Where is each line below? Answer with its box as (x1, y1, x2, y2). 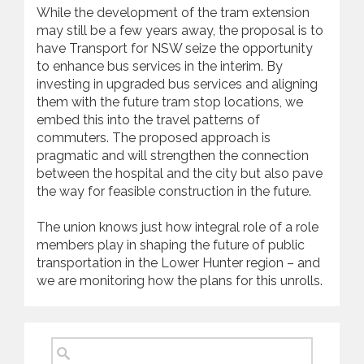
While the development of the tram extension (37, 5, 310, 20)
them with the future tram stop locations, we (37, 94, 303, 110)
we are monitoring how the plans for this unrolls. (37, 273, 323, 288)
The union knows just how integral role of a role (37, 219, 318, 235)
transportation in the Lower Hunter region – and (37, 255, 320, 271)
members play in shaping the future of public (37, 237, 305, 253)
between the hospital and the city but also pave (37, 166, 323, 181)
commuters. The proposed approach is (37, 130, 271, 145)
